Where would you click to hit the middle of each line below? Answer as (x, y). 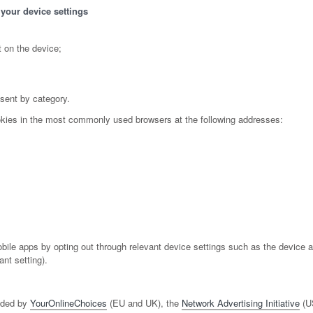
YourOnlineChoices (68, 303)
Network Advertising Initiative (241, 303)
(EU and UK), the (144, 303)
